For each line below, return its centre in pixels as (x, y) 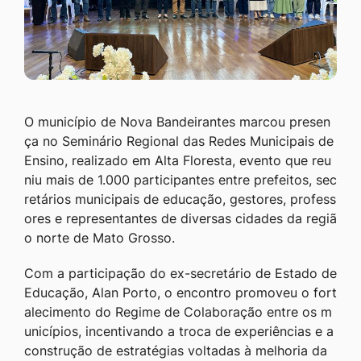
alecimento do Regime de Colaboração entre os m (178, 311)
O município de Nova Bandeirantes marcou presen (177, 121)
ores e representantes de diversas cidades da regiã (180, 218)
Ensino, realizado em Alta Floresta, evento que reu (178, 160)
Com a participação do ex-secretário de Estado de (180, 273)
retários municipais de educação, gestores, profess (180, 199)
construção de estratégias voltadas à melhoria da (176, 350)
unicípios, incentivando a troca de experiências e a (179, 331)
